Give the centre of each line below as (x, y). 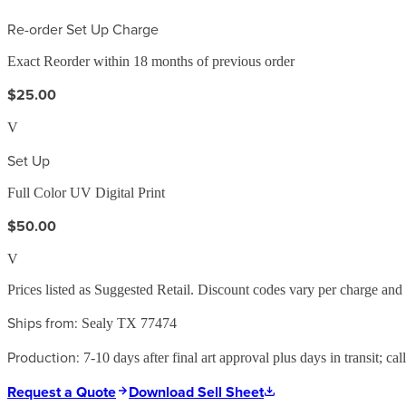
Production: (43, 357)
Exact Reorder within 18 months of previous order (151, 61)
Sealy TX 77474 (129, 323)
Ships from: (43, 322)
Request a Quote (62, 391)
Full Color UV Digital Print (86, 192)
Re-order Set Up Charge (83, 29)
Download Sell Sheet (196, 391)
